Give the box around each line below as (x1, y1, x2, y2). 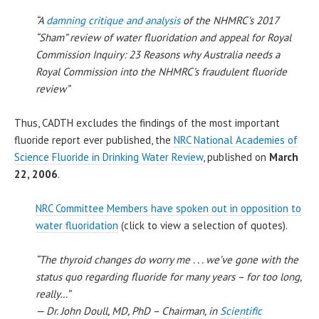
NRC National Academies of (174, 132, 298, 147)
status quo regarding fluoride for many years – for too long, (36, 269, 301, 283)
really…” (36, 286, 70, 300)
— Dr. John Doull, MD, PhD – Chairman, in (36, 303, 220, 318)
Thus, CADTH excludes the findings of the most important (14, 115, 280, 130)
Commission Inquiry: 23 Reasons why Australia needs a (36, 47, 280, 61)
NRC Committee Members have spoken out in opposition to (36, 201, 301, 215)
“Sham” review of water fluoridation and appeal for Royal (36, 30, 291, 44)
